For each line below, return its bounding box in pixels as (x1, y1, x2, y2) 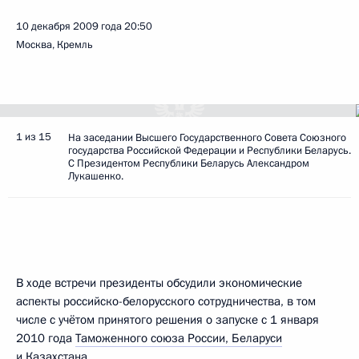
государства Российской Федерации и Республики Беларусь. (68, 143, 351, 158)
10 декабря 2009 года (16, 19, 122, 34)
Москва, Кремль (16, 38, 93, 52)
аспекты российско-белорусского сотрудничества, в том (16, 293, 316, 309)
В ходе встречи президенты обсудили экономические (16, 275, 302, 291)
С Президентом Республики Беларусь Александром (68, 156, 309, 171)
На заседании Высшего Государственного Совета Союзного (68, 131, 346, 145)
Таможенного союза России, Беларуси (75, 330, 282, 346)
